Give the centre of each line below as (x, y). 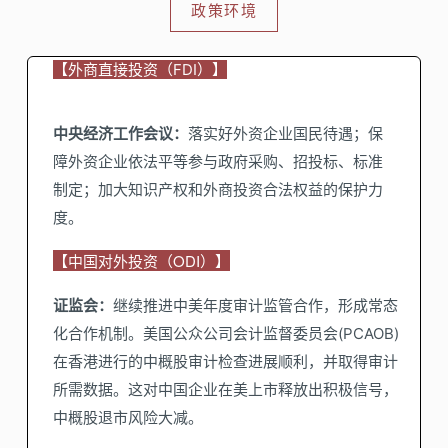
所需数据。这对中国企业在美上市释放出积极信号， (225, 389)
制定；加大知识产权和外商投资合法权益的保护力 (218, 189)
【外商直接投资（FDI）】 (140, 69)
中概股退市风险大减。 (128, 417)
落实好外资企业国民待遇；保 (285, 133)
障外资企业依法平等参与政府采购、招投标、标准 (218, 161)
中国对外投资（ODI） (141, 260)
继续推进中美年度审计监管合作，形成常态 (255, 305)
